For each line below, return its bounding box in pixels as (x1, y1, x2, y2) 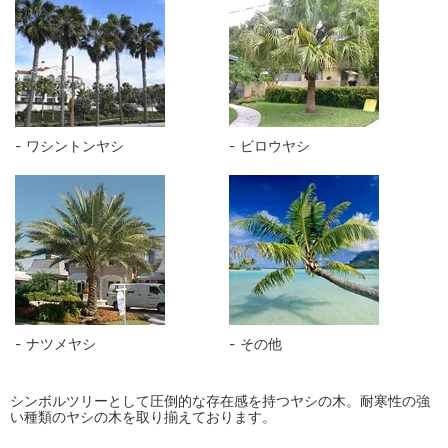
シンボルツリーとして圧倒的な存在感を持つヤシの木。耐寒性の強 (10, 391, 430, 409)
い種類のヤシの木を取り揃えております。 (10, 407, 276, 425)
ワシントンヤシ (26, 136, 125, 154)
